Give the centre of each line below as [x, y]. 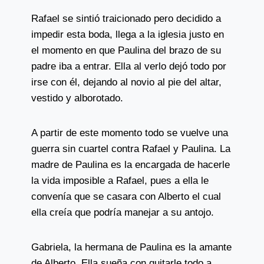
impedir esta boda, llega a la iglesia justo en [127, 34]
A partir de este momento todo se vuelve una [129, 133]
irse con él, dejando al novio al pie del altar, [126, 82]
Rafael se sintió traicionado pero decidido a [126, 19]
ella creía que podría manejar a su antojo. [122, 212]
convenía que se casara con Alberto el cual [126, 197]
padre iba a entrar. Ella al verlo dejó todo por [128, 66]
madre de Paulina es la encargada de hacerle [130, 165]
